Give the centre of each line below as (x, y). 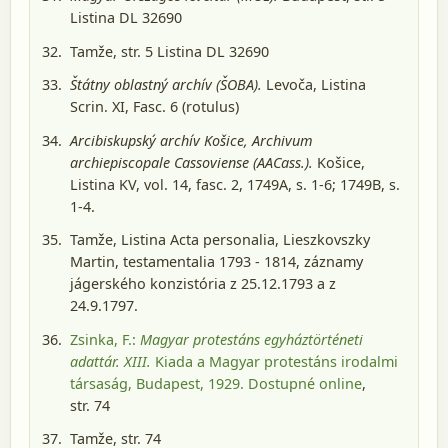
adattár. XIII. (110, 361)
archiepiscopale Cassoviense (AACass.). (191, 162)
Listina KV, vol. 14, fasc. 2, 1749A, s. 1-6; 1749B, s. (235, 184)
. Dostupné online (301, 383)
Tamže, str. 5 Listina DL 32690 (169, 51)
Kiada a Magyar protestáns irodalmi (274, 361)
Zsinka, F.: (105, 339)
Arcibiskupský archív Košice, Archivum (191, 140)
